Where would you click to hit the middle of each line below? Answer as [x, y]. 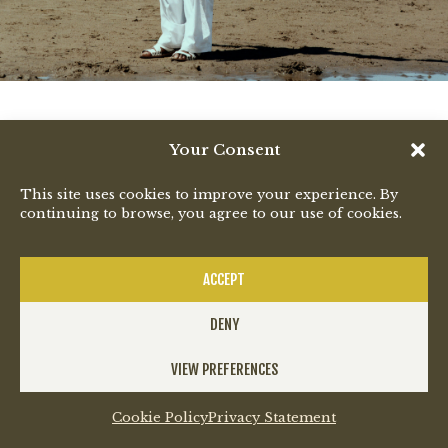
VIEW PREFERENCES [224, 369]
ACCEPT [224, 279]
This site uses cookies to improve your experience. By [209, 194]
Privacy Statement [272, 417]
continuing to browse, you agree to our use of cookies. [211, 213]
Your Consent [224, 149]
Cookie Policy [160, 417]
